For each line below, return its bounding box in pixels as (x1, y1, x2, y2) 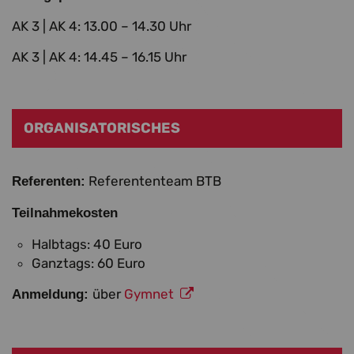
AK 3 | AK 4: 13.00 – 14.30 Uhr (12, 18, 191, 35)
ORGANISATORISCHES (24, 119, 180, 137)
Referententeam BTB (85, 173, 221, 190)
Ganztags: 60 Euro (32, 255, 145, 272)
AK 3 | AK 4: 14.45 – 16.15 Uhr (12, 49, 186, 66)
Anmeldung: (12, 287, 92, 303)
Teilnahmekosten (12, 205, 118, 221)
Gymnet (124, 286, 177, 303)
